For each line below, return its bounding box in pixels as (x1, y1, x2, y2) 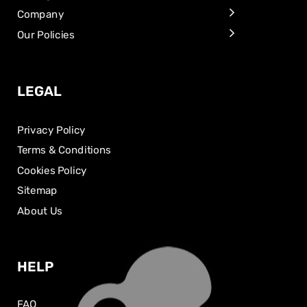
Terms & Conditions (17, 144, 111, 157)
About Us (17, 204, 62, 217)
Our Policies (17, 28, 75, 41)
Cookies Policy (17, 164, 87, 177)
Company (17, 8, 64, 21)
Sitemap (17, 184, 58, 197)
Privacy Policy (17, 123, 86, 136)
